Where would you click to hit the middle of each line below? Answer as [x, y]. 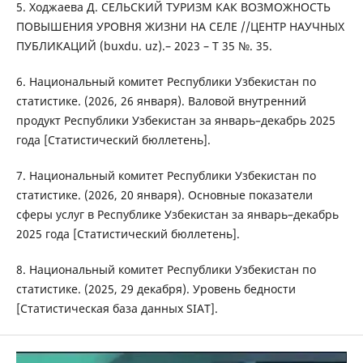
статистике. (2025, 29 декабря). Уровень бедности [156, 289]
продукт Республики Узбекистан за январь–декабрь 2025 [175, 121]
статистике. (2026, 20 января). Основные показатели [164, 195]
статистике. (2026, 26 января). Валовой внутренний [161, 101]
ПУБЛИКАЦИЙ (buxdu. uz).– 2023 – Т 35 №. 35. [144, 46]
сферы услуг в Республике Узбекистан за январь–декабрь [177, 215]
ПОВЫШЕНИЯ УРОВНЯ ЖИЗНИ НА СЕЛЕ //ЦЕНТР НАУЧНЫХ [180, 27]
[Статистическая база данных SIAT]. [117, 309]
